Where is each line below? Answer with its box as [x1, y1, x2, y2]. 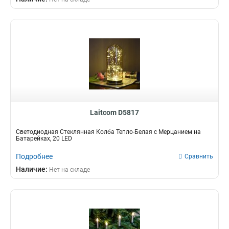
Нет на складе [49, 166, 90, 173]
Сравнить [185, 153, 213, 160]
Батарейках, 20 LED [16, 135, 72, 142]
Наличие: [16, 165, 49, 173]
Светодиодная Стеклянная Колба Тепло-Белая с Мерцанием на [16, 128, 201, 135]
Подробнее [16, 152, 53, 161]
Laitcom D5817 [90, 108, 139, 117]
